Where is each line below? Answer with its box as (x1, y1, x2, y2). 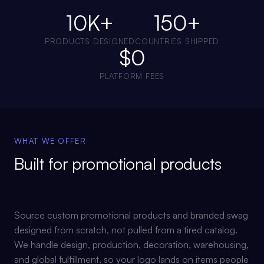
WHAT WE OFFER (14, 136, 86, 146)
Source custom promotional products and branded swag (14, 209, 248, 221)
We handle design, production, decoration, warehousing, (14, 239, 249, 250)
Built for (14, 153, 72, 174)
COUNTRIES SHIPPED (135, 37, 220, 46)
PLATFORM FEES (99, 71, 165, 81)
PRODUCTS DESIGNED (44, 37, 135, 46)
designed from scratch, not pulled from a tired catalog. (14, 224, 237, 236)
